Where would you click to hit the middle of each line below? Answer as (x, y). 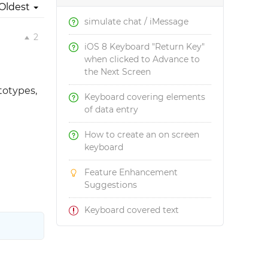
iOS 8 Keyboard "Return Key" (145, 47)
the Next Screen (118, 72)
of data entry (112, 109)
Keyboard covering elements (145, 97)
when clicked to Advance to (142, 59)
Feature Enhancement (131, 172)
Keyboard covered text (132, 210)
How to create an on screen (142, 135)
